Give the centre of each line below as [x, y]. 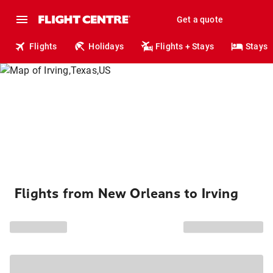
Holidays [106, 46]
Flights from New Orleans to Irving [126, 194]
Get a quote [200, 19]
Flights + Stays [185, 46]
